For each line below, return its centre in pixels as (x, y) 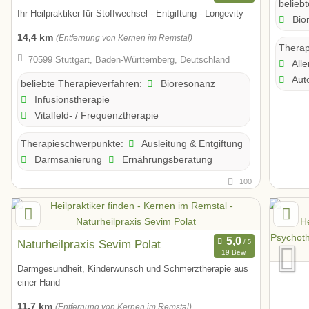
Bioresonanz (186, 83)
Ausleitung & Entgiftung (191, 143)
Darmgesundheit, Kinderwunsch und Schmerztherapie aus (133, 269)
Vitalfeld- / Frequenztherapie (95, 115)
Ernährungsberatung (166, 159)
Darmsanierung (67, 159)
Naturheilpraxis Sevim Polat (89, 244)
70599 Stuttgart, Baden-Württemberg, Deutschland (129, 59)
